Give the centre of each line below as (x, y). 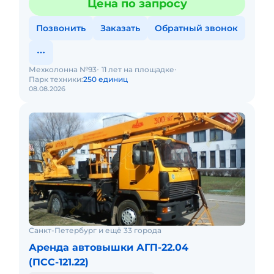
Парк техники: (56, 79)
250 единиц (106, 79)
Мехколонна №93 (63, 69)
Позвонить (61, 28)
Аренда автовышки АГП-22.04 (109, 247)
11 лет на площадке (138, 69)
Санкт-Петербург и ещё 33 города (95, 230)
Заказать (120, 28)
